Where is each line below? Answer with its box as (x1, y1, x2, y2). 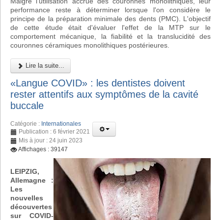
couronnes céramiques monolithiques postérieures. (10, 41, 169, 49)
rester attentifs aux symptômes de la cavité (10, 89, 198, 100)
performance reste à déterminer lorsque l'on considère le (10, 5, 211, 14)
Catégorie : (10, 120, 41, 128)
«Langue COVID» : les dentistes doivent (10, 78, 185, 89)
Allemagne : (10, 176, 54, 185)
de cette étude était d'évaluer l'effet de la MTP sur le (10, 23, 211, 31)
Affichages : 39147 (18, 146, 68, 153)
